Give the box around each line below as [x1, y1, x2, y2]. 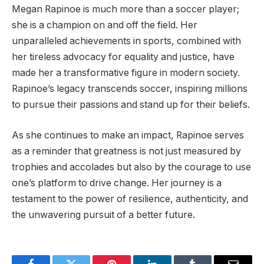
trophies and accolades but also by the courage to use [12, 161, 251, 173]
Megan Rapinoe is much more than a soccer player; [12, 4, 239, 15]
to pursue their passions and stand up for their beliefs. [12, 99, 250, 111]
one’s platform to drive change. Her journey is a [12, 177, 222, 189]
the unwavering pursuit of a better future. [12, 209, 195, 220]
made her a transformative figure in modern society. [12, 67, 240, 79]
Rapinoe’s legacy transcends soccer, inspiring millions [12, 83, 247, 95]
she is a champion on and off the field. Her [12, 19, 197, 31]
